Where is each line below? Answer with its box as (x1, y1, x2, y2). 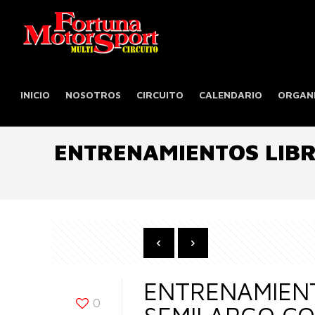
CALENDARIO (199, 89, 263, 101)
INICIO (20, 89, 51, 101)
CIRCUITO (136, 89, 184, 101)
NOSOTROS (65, 89, 122, 101)
